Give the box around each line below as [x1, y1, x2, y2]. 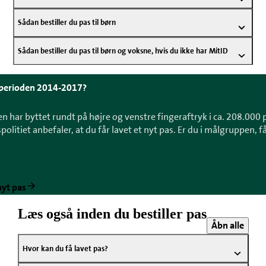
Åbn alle [211, 219, 244, 232]
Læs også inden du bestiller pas [17, 206, 207, 222]
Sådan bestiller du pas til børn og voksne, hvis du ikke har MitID [18, 46, 229, 56]
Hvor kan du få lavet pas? [22, 243, 108, 254]
